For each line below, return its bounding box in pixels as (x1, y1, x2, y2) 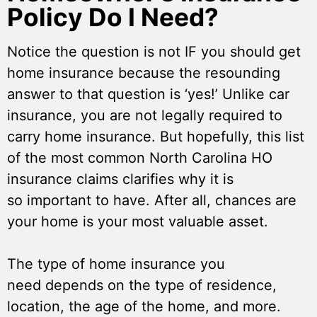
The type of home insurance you (7, 255, 225, 273)
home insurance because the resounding (7, 64, 280, 82)
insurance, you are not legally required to (7, 107, 282, 125)
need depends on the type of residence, (7, 277, 277, 294)
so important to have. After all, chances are (7, 192, 296, 209)
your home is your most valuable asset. (7, 213, 272, 231)
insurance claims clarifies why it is (7, 171, 234, 188)
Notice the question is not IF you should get (7, 43, 301, 61)
